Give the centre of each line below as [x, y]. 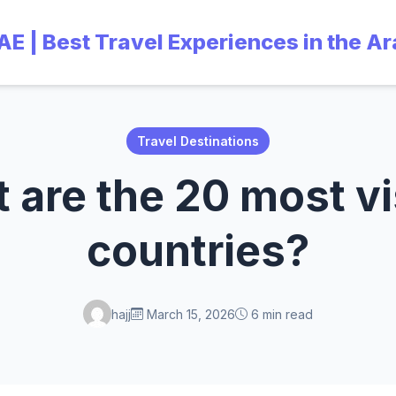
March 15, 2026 [189, 314]
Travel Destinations [198, 141]
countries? [198, 251]
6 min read [280, 314]
